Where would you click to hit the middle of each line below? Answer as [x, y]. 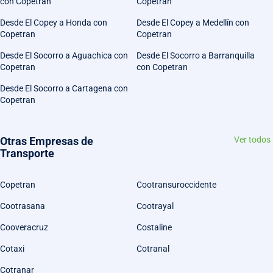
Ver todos [252, 140]
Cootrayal [155, 206]
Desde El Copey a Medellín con [193, 23]
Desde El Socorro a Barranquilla [196, 56]
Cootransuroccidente [176, 185]
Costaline [154, 228]
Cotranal [153, 249]
